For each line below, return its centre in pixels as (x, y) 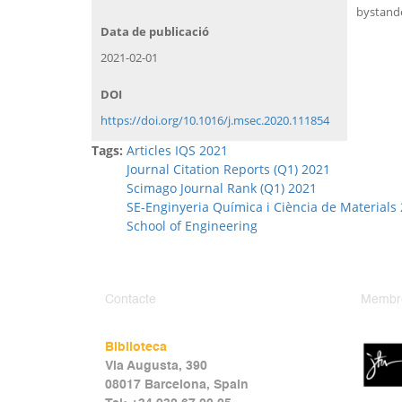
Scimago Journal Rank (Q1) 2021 (222, 188)
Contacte (131, 299)
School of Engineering (192, 225)
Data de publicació (155, 31)
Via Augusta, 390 (156, 366)
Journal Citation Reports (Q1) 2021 (228, 169)
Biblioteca (136, 347)
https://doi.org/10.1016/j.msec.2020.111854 (215, 120)
